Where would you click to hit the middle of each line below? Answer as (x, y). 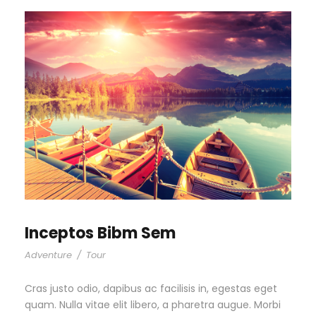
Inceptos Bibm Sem (100, 233)
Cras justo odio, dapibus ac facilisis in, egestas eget (151, 289)
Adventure (48, 255)
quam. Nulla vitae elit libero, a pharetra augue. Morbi (153, 305)
